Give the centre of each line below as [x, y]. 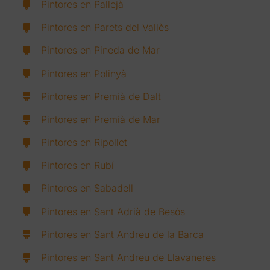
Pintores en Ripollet [84, 143]
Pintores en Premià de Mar [101, 119]
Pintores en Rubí [78, 165]
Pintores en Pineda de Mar [101, 50]
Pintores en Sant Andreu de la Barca [123, 234]
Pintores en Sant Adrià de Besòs [113, 211]
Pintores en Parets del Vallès [105, 27]
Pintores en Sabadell [87, 188]
